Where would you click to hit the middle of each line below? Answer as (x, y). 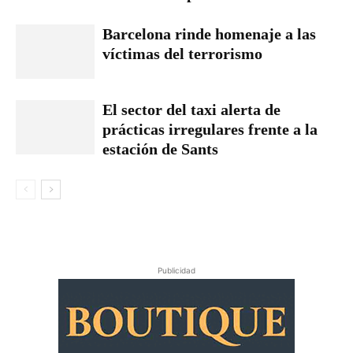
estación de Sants (160, 149)
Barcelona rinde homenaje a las (209, 34)
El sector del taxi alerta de (191, 110)
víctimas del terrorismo (182, 54)
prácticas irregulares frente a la (210, 129)
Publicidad (176, 270)
